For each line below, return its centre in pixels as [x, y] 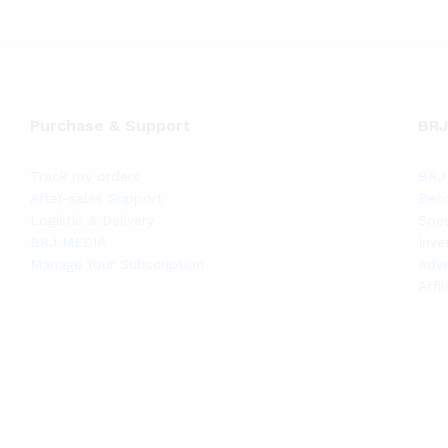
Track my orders [85, 176]
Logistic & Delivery [92, 220]
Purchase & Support [110, 125]
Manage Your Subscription [117, 264]
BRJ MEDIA [68, 242]
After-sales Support [96, 198]
